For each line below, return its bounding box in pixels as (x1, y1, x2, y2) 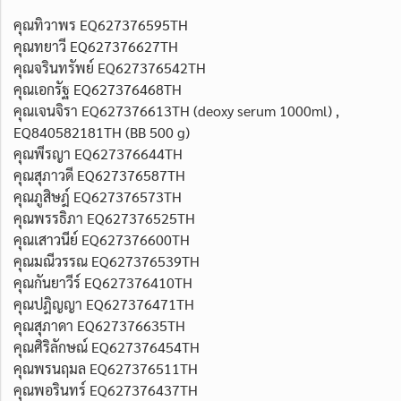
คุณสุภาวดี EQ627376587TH (13, 165, 185, 184)
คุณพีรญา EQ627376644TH (13, 143, 183, 163)
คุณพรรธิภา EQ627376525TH (13, 208, 195, 227)
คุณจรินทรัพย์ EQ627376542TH (13, 57, 206, 77)
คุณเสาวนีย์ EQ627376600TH (13, 229, 190, 249)
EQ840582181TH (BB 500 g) (13, 122, 190, 141)
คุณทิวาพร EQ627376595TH (13, 14, 188, 34)
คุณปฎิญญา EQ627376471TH (13, 294, 194, 313)
